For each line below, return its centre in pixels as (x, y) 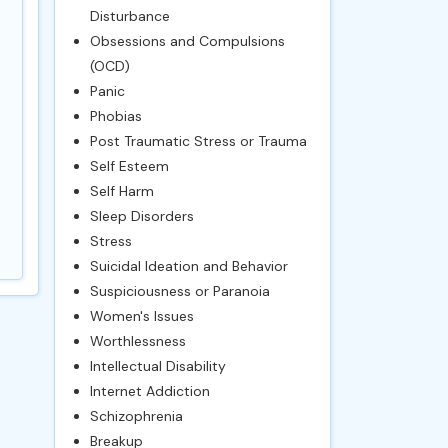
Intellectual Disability (157, 366)
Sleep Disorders (141, 216)
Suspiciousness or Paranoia (179, 291)
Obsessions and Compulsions (187, 41)
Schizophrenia (136, 416)
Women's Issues (141, 316)
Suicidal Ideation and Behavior (188, 266)
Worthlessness (137, 341)
